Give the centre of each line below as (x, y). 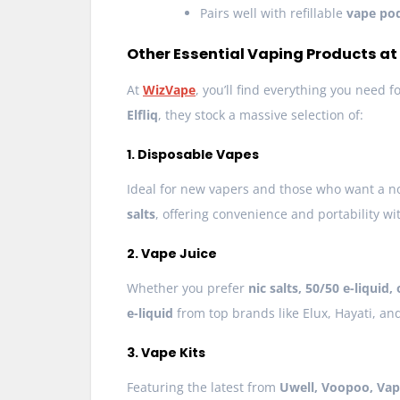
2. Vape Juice (172, 254)
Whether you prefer (187, 288)
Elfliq (142, 115)
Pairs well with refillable (273, 13)
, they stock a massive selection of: (261, 115)
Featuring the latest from (203, 387)
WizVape (169, 90)
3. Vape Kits (166, 353)
